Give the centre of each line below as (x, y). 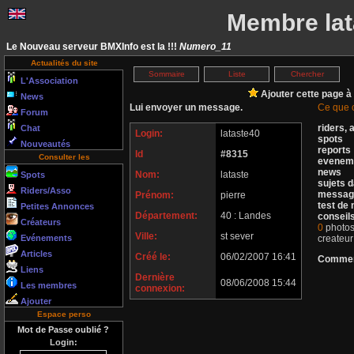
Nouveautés (44, 144)
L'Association (48, 81)
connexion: (160, 288)
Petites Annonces (56, 206)
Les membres (47, 285)
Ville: (146, 236)
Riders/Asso (45, 190)
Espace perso (64, 314)
